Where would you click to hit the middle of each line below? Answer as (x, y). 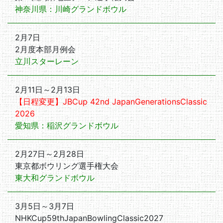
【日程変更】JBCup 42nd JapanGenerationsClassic (111, 102)
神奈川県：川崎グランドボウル (71, 9)
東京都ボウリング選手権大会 (67, 166)
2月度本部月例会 (45, 49)
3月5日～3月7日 (45, 206)
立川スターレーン (47, 61)
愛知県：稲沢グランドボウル (67, 125)
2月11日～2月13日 (48, 90)
